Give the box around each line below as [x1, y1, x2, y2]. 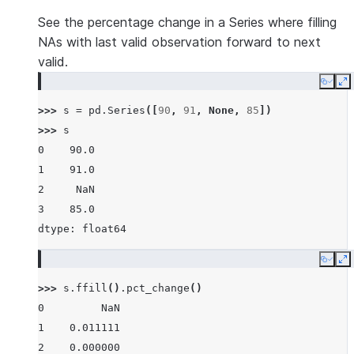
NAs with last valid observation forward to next [38, 34, 321, 50]
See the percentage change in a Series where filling [38, 14, 337, 30]
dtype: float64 [38, 223, 126, 235]
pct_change [126, 282, 190, 294]
